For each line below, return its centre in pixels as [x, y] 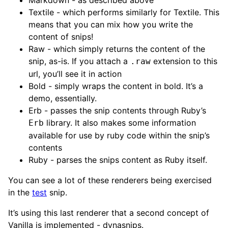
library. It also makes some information [120, 122]
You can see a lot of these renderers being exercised [110, 180]
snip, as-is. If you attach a [79, 61]
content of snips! [61, 36]
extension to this [184, 61]
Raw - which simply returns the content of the [117, 49]
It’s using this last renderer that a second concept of [109, 212]
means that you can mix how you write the [111, 24]
